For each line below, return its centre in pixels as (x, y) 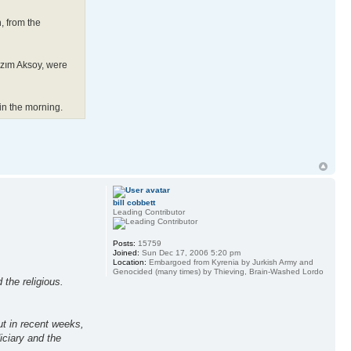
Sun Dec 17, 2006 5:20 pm (190, 252)
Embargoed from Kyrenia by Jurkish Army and (230, 262)
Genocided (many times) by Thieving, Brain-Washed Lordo (218, 271)
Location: (129, 262)
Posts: (124, 243)
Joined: (126, 252)
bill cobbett (134, 202)
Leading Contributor (148, 212)
